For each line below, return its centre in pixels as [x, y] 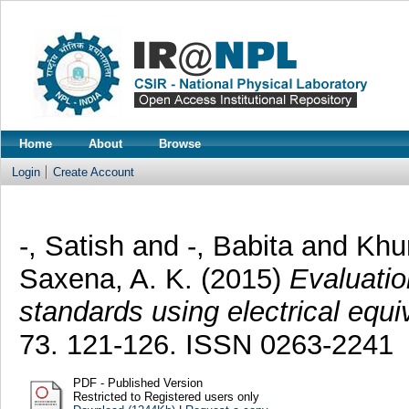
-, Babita [240, 246]
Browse [180, 144]
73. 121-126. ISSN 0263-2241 [206, 344]
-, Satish [71, 246]
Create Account [94, 172]
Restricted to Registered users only [166, 396]
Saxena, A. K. [110, 278]
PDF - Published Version [137, 383]
